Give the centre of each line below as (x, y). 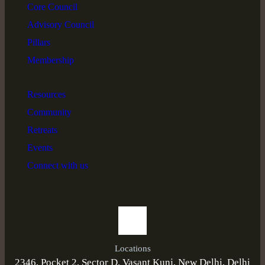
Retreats (42, 130)
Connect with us (57, 165)
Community (49, 112)
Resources (46, 94)
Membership (50, 60)
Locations (132, 248)
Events (40, 147)
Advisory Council (60, 24)
